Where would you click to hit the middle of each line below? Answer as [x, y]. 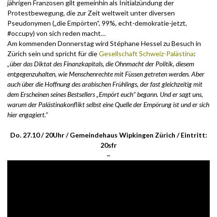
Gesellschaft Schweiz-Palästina [146, 54]
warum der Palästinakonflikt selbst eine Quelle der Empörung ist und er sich [108, 105]
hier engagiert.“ [28, 115]
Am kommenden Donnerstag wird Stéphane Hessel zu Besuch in [104, 44]
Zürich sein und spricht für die [53, 54]
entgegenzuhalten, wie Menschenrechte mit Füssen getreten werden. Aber [106, 74]
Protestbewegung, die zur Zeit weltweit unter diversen [91, 13]
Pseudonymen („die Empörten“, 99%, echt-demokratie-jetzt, [97, 23]
